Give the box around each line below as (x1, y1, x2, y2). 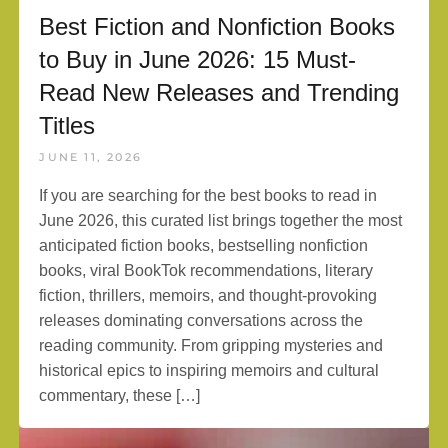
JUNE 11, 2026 (39, 150, 143, 164)
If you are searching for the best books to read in (39, 187, 378, 204)
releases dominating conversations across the (39, 312, 364, 329)
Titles (39, 112, 96, 139)
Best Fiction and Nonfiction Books (39, 13, 396, 40)
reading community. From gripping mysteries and (39, 337, 384, 354)
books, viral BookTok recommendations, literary (39, 262, 374, 279)
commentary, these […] (39, 387, 201, 404)
